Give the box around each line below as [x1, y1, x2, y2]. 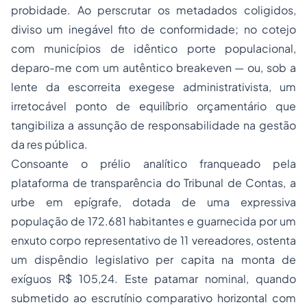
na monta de [214, 252, 297, 267]
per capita [156, 252, 214, 267]
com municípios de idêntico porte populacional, [11, 41, 296, 56]
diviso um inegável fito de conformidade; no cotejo [11, 22, 296, 36]
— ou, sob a [231, 60, 296, 75]
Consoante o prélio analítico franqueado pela [11, 156, 296, 171]
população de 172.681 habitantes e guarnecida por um [11, 214, 296, 228]
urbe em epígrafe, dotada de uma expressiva [11, 195, 296, 209]
